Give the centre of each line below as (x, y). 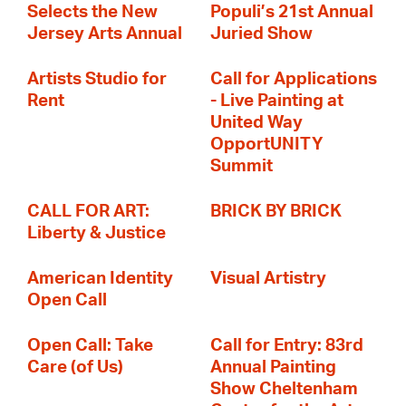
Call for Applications (294, 79)
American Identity (100, 279)
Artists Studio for (97, 79)
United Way (256, 123)
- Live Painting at (277, 101)
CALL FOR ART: (88, 212)
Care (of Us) (75, 367)
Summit (242, 166)
